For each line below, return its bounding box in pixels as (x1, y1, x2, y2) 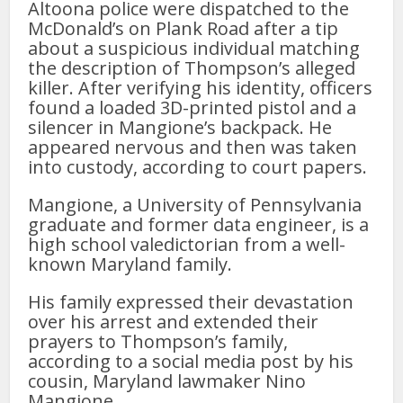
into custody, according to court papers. (28, 154, 368, 179)
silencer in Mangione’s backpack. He (28, 114, 333, 139)
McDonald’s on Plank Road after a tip (28, 15, 339, 40)
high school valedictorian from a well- (28, 231, 346, 256)
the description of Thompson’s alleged (28, 55, 356, 80)
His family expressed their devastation (28, 289, 354, 314)
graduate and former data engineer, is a (28, 211, 370, 237)
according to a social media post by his (28, 348, 354, 373)
